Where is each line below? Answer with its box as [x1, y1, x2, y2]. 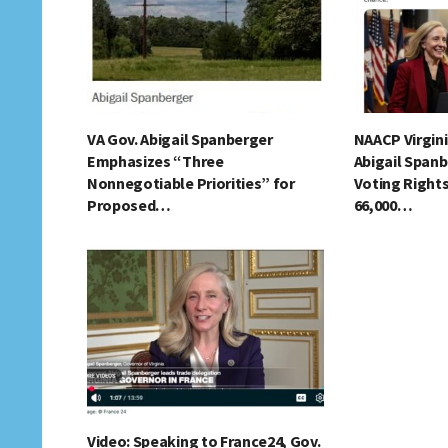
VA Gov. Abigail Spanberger [87, 129, 273, 150]
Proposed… [87, 195, 172, 216]
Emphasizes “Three [87, 151, 224, 172]
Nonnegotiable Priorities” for [87, 173, 295, 194]
